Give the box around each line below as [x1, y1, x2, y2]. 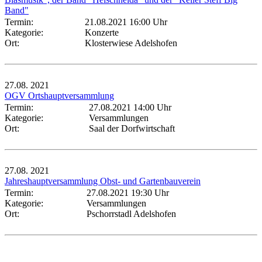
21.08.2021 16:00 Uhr [85, 16, 167, 27]
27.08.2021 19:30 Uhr [87, 187, 169, 198]
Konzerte [85, 27, 119, 37]
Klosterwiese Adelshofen [85, 37, 177, 48]
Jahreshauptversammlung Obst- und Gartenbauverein [5, 175, 201, 186]
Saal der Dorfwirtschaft [89, 123, 175, 133]
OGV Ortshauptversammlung [5, 90, 114, 101]
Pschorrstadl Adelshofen [87, 208, 176, 219]
